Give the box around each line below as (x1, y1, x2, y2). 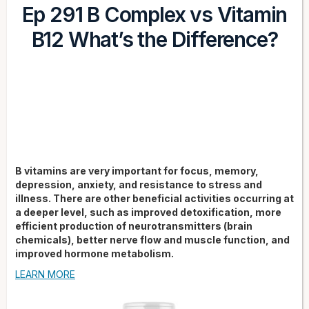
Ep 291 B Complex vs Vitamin (21, 2, 288, 28)
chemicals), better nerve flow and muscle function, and (15, 233, 290, 246)
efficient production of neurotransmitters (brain (15, 219, 252, 232)
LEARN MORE (15, 268, 75, 280)
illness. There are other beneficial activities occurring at (15, 192, 294, 204)
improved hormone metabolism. (15, 247, 174, 259)
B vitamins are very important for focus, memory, (15, 164, 259, 177)
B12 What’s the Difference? (31, 27, 278, 52)
